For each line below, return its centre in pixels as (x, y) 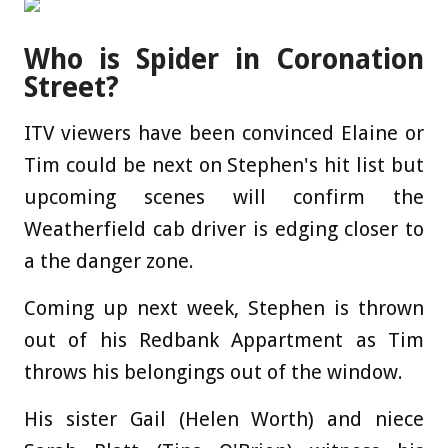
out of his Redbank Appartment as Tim (224, 339)
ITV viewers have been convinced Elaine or (224, 132)
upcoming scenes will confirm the (224, 196)
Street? (71, 87)
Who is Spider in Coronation (224, 59)
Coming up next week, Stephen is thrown (224, 307)
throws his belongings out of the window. (213, 371)
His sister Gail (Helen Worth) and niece (224, 418)
